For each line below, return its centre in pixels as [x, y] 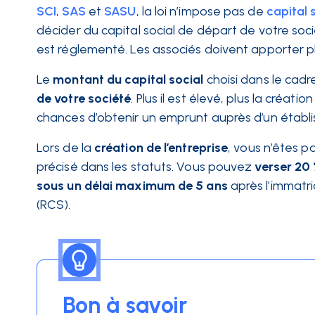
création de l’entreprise [161, 148]
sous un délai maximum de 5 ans [132, 186]
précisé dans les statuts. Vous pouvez [144, 167]
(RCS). [55, 205]
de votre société [84, 98]
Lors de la [64, 148]
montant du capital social [128, 79]
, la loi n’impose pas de [200, 11]
